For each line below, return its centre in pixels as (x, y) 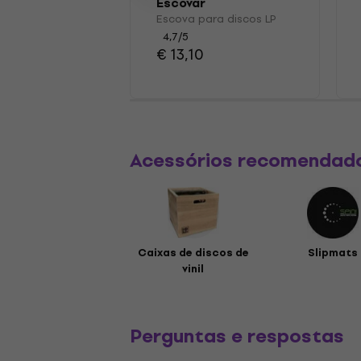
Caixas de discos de (193, 253)
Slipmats (332, 253)
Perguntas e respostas (237, 336)
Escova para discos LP (216, 19)
